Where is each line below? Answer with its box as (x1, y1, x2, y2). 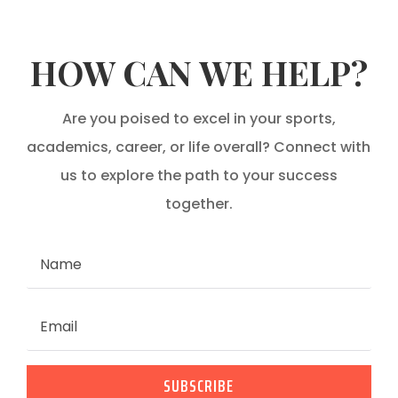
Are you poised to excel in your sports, (61, 107, 336, 129)
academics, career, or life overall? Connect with (27, 136, 371, 157)
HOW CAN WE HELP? (29, 49, 368, 95)
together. (164, 193, 233, 214)
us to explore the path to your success (60, 164, 338, 186)
